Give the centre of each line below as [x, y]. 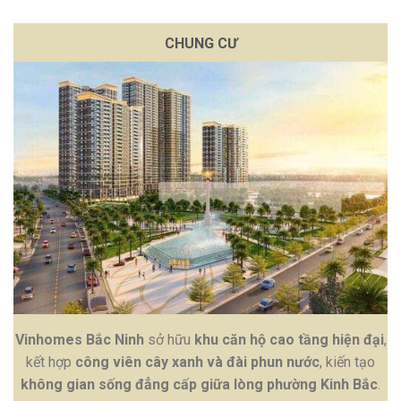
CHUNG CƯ [200, 43]
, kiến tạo [347, 362]
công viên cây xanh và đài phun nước [197, 362]
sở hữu [169, 339]
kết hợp [51, 362]
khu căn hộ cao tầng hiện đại [289, 339]
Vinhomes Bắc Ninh [79, 339]
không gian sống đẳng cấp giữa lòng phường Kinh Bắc [199, 384]
